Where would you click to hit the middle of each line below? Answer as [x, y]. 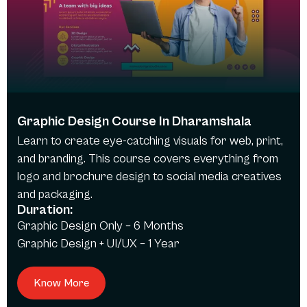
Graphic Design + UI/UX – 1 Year [98, 243]
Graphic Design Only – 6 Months [100, 225]
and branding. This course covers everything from [148, 158]
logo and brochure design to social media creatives [149, 176]
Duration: [45, 210]
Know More [61, 283]
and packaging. [55, 194]
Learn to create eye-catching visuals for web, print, [150, 140]
